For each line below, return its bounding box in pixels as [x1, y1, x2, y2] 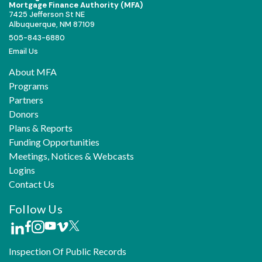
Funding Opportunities [9, 136, 99, 147]
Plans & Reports [9, 122, 73, 133]
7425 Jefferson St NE [9, 9, 85, 19]
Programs [9, 80, 49, 91]
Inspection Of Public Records [9, 246, 126, 257]
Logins [9, 164, 35, 175]
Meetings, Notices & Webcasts [9, 150, 134, 161]
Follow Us [9, 202, 63, 216]
